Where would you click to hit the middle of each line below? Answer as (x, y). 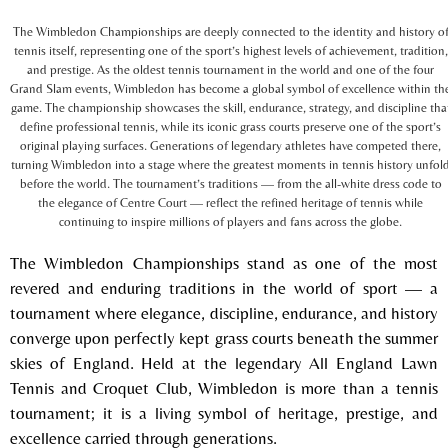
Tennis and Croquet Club (99, 387)
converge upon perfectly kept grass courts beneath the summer (224, 337)
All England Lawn (374, 362)
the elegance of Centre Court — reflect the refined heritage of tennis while (231, 202)
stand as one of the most (338, 262)
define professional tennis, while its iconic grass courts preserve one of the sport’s (231, 126)
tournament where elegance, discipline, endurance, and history (224, 312)
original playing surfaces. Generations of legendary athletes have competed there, (231, 145)
